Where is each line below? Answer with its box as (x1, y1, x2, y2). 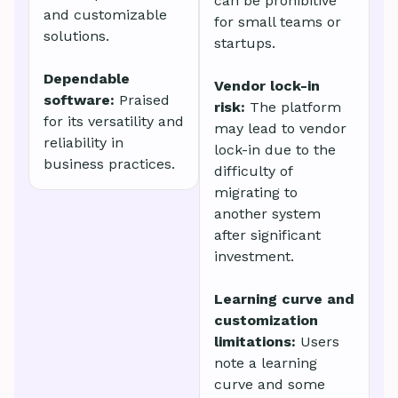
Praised (119, 92, 170, 109)
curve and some (214, 376, 325, 394)
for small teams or (214, 13, 341, 31)
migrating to (214, 184, 298, 202)
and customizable (44, 6, 167, 24)
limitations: (214, 333, 296, 351)
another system (214, 205, 321, 223)
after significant (214, 227, 321, 244)
